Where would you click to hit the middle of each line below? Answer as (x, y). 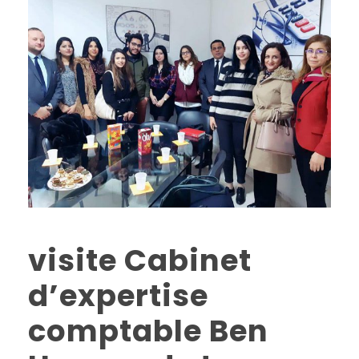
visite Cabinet (140, 260)
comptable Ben (148, 331)
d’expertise (118, 295)
